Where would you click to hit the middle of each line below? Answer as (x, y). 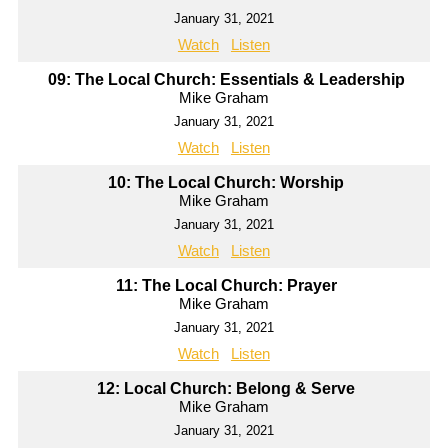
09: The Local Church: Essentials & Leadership (226, 80)
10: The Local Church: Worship (226, 183)
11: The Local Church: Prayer (226, 286)
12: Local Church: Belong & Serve (226, 389)
